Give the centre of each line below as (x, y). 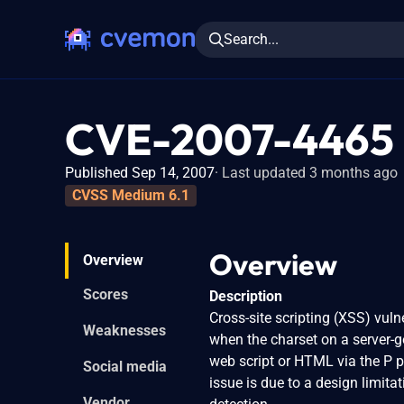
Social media (125, 366)
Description (246, 296)
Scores (106, 294)
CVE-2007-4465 (230, 139)
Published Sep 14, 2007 (140, 173)
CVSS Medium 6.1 (131, 195)
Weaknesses (124, 330)
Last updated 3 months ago (310, 173)
